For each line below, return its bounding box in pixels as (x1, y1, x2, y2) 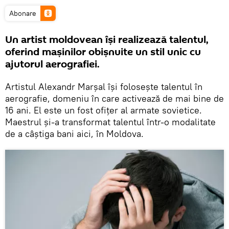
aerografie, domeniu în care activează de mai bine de (5, 93, 224, 104)
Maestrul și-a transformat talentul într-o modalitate (5, 116, 216, 128)
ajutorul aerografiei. (5, 57, 100, 72)
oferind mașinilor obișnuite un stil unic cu (5, 45, 201, 59)
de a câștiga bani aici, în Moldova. (5, 128, 144, 140)
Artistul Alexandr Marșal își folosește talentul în (5, 81, 202, 93)
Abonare (9, 9, 36, 18)
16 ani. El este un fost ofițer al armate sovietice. (5, 104, 202, 116)
